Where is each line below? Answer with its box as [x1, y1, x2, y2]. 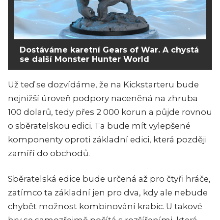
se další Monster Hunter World [20, 55, 149, 64]
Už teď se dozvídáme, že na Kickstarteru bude [8, 80, 199, 90]
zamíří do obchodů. [8, 148, 90, 159]
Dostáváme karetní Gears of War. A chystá [20, 45, 199, 55]
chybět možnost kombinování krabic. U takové [8, 201, 202, 212]
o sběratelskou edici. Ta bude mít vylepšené [8, 121, 191, 131]
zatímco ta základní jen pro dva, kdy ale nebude [8, 188, 208, 198]
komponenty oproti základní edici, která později [8, 135, 207, 145]
